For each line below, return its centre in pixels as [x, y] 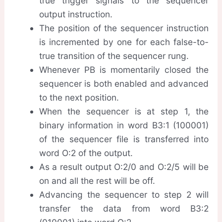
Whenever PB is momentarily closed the [124, 70]
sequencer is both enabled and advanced [124, 84]
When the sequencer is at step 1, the [124, 111]
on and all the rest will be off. [97, 181]
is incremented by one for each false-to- [124, 42]
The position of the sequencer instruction [124, 28]
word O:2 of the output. [86, 153]
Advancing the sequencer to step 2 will [124, 195]
